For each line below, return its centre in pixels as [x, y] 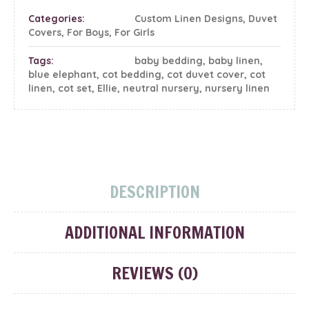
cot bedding [132, 74]
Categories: [57, 18]
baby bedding [169, 60]
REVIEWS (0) [154, 273]
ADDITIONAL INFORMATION [154, 232]
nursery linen [237, 88]
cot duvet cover [206, 74]
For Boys [88, 32]
